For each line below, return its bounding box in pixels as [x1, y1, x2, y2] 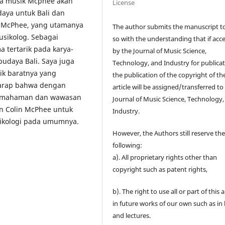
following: [113, 140, 143, 150]
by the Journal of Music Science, [113, 46, 207, 55]
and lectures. [113, 210, 151, 220]
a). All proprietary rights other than [113, 152, 217, 162]
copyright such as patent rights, [113, 164, 208, 174]
